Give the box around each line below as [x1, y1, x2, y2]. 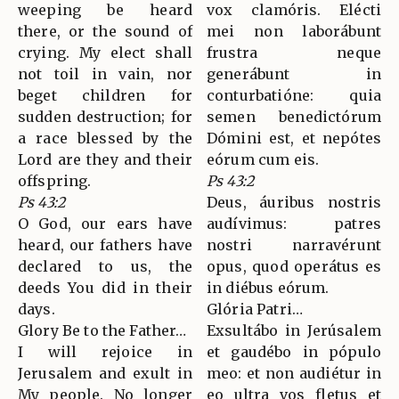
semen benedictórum [207, 107, 381, 126]
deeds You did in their [18, 278, 192, 297]
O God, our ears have [18, 214, 192, 232]
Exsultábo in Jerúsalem [207, 321, 381, 339]
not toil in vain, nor [18, 64, 192, 83]
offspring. [18, 171, 92, 190]
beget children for [18, 85, 192, 104]
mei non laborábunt [207, 21, 381, 40]
